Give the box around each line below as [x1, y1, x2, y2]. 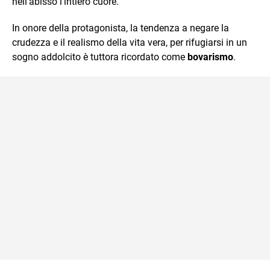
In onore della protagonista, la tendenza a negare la [12, 22, 229, 34]
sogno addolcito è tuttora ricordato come [12, 51, 187, 63]
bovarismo [187, 51, 233, 63]
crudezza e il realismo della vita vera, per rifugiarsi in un [12, 37, 247, 49]
